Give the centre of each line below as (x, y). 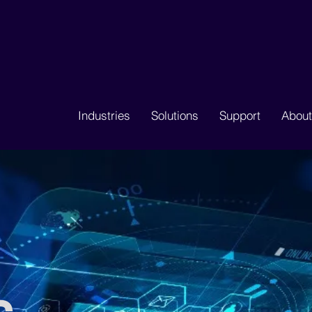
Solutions (174, 115)
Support (240, 115)
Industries (104, 115)
